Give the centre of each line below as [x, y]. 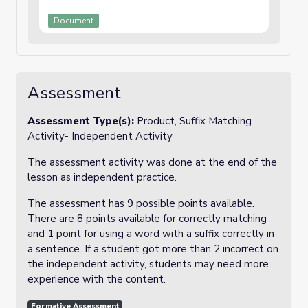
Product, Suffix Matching [194, 121]
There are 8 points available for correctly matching [147, 219]
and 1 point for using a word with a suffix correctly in [151, 234]
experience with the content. [98, 279]
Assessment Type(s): [82, 121]
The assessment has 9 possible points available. [141, 203]
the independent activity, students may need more [148, 264]
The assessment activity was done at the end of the [152, 162]
